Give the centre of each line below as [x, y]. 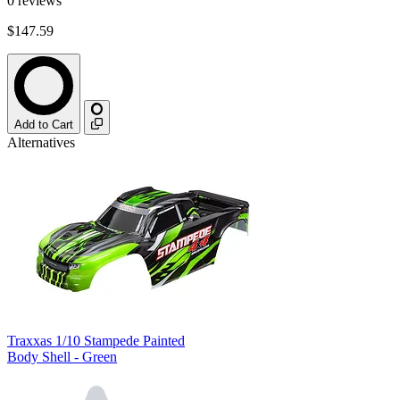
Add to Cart [44, 124]
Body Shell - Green [62, 356]
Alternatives [41, 142]
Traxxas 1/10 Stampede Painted [96, 340]
